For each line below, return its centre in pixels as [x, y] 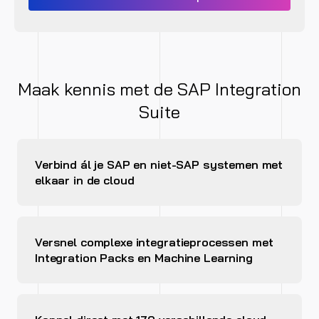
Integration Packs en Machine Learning [144, 258]
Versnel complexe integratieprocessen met [154, 242]
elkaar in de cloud [85, 181]
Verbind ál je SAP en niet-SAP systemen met [159, 165]
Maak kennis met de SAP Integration [159, 89]
